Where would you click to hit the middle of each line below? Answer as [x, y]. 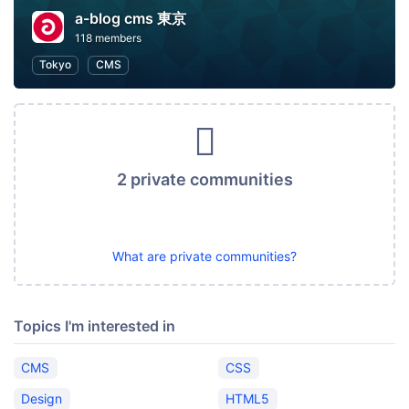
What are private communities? [204, 256]
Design [42, 399]
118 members [108, 38]
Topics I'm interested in [94, 326]
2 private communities [204, 179]
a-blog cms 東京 [131, 19]
